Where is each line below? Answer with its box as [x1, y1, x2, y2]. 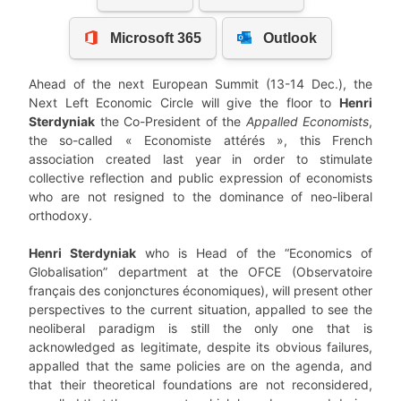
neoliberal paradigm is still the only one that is [29, 320, 372, 337]
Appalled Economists [245, 114, 369, 130]
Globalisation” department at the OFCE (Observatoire [29, 264, 372, 280]
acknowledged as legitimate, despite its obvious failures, [29, 339, 372, 355]
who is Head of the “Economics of [136, 245, 372, 261]
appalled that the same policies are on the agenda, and [29, 358, 372, 374]
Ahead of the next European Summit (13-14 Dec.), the [29, 76, 372, 92]
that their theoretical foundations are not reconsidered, [29, 377, 372, 393]
